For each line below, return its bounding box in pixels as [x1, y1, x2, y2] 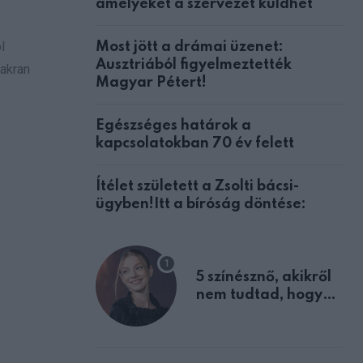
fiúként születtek [196, 305, 313, 320]
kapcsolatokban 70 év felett [96, 135, 294, 151]
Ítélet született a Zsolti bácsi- [96, 178, 299, 194]
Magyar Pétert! [96, 75, 207, 90]
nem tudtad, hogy [196, 287, 322, 302]
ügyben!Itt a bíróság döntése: [96, 196, 306, 211]
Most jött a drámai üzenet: [96, 39, 284, 54]
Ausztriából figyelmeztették [96, 57, 292, 72]
